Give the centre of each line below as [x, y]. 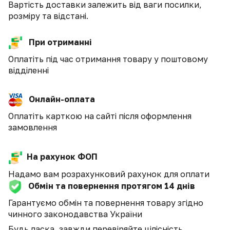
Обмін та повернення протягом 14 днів [112, 186]
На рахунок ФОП [60, 156]
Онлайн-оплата [59, 99]
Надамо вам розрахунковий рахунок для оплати [109, 174]
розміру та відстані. [48, 16]
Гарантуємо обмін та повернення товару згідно [106, 203]
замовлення [33, 127]
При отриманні [57, 42]
